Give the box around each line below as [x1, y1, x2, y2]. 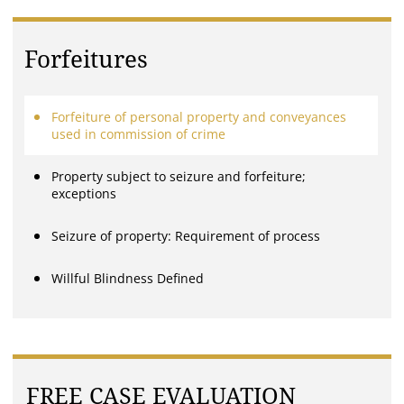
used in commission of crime [51, 125, 226, 143]
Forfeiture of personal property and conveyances [51, 108, 347, 126]
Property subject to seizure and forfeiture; [51, 168, 307, 186]
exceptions [51, 185, 117, 203]
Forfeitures [24, 46, 149, 74]
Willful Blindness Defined [51, 270, 205, 288]
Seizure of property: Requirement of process [51, 227, 321, 245]
